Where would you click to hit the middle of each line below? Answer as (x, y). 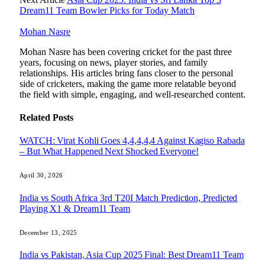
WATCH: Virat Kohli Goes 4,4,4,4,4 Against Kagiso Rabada (132, 141)
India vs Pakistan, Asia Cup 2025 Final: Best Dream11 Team (132, 255)
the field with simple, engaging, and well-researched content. (132, 94)
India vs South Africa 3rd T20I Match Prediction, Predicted (129, 198)
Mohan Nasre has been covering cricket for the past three (126, 51)
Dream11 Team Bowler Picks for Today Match (107, 10)
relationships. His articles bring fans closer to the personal (126, 73)
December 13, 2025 (49, 232)
